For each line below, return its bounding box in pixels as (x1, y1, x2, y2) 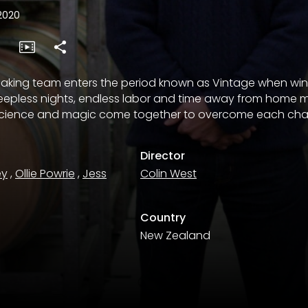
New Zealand (140, 228, 210, 243)
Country (140, 210, 186, 225)
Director (140, 148, 185, 164)
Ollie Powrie (15, 166, 75, 181)
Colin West (140, 166, 197, 181)
